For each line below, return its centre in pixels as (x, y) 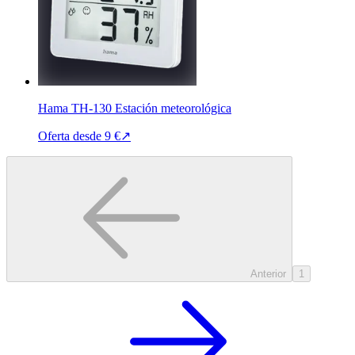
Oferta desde (70, 136)
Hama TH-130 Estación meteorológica (135, 108)
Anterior (268, 273)
